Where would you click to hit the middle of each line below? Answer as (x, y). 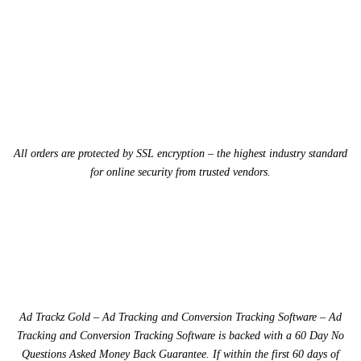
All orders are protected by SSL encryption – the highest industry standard (180, 153)
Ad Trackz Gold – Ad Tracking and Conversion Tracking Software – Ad (180, 317)
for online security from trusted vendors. (180, 172)
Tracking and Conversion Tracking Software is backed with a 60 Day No (180, 335)
